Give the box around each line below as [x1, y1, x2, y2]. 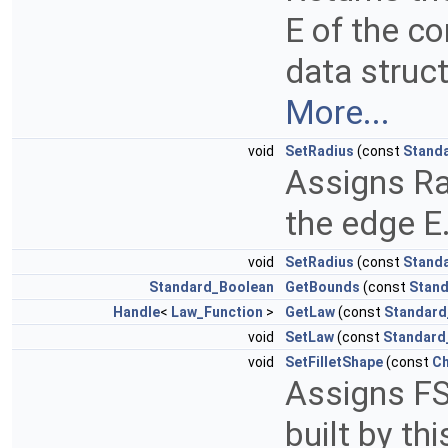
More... [285, 93, 390, 133]
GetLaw [285, 304, 335, 321]
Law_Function [171, 304, 263, 321]
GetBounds [285, 279, 360, 296]
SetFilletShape [285, 354, 383, 371]
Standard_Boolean [149, 279, 274, 296]
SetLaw [285, 329, 334, 346]
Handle [113, 304, 160, 321]
